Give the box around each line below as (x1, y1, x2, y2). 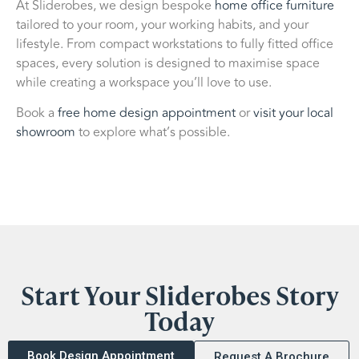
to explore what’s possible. (75, 122, 230, 142)
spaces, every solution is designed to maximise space (16, 53, 320, 73)
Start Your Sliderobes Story (20, 275, 339, 314)
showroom (16, 122, 75, 142)
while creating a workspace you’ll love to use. (16, 72, 272, 92)
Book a (16, 103, 58, 123)
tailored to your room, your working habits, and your (16, 14, 309, 34)
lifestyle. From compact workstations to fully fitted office (16, 34, 333, 54)
